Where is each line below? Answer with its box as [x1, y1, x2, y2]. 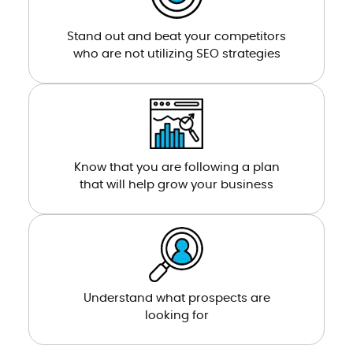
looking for [144, 309, 209, 321]
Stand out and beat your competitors [67, 30, 286, 43]
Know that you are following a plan [73, 161, 280, 173]
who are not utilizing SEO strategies [72, 47, 281, 60]
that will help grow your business [80, 178, 273, 191]
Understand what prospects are [83, 292, 270, 304]
